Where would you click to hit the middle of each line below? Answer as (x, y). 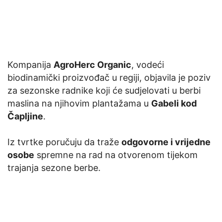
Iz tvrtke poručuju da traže (64, 142)
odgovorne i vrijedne (166, 142)
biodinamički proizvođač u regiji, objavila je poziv (109, 77)
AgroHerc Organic (92, 64)
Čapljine (25, 116)
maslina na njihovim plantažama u (79, 103)
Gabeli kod (174, 103)
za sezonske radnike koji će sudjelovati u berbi (104, 90)
